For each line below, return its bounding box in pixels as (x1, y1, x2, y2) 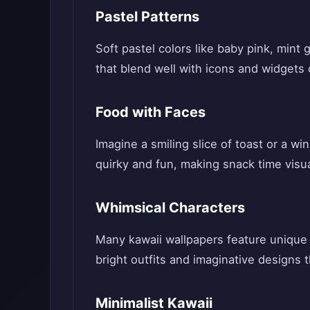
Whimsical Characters (95, 199, 245, 216)
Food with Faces (95, 103, 206, 120)
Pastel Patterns (95, 8, 199, 25)
